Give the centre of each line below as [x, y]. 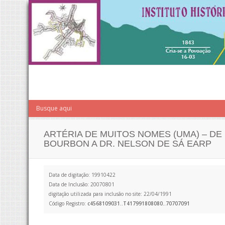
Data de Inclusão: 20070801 [82, 184]
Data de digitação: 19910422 [82, 175]
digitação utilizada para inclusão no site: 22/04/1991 [110, 194]
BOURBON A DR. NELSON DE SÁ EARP [128, 143]
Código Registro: [68, 203]
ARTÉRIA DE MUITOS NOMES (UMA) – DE [133, 134]
